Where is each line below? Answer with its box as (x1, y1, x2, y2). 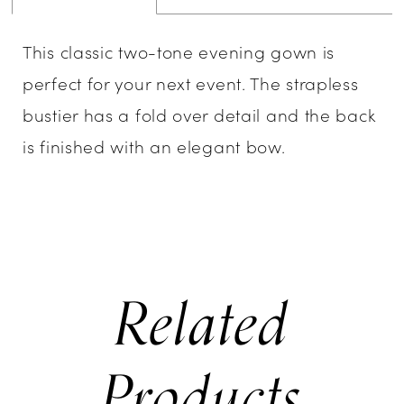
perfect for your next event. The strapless (23, 70, 359, 96)
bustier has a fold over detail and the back (23, 102, 376, 127)
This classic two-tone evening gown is (23, 39, 335, 64)
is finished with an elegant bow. (23, 133, 286, 159)
